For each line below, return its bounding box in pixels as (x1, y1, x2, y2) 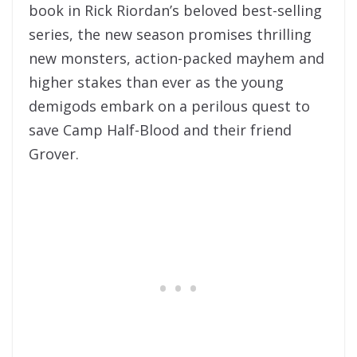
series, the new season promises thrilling (29, 25, 312, 45)
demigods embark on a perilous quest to (29, 96, 310, 116)
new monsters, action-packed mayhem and (29, 49, 324, 69)
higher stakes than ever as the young (29, 73, 284, 92)
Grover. (29, 144, 79, 164)
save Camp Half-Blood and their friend (29, 120, 292, 140)
